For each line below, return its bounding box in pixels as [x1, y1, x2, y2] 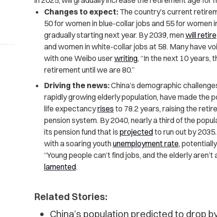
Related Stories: [34, 190, 108, 203]
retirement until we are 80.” [44, 65, 135, 75]
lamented [44, 162, 76, 172]
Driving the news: [44, 80, 109, 91]
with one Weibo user [44, 53, 114, 63]
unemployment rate [112, 139, 179, 149]
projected [119, 127, 153, 137]
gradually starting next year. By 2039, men [44, 30, 186, 40]
